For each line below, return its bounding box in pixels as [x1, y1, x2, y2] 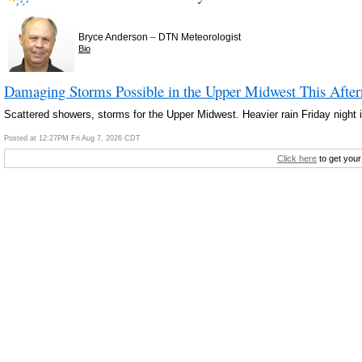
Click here [277, 154, 317, 163]
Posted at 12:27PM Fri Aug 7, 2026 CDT [4, 134, 141, 142]
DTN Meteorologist [158, 31, 241, 43]
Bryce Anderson [78, 31, 148, 43]
